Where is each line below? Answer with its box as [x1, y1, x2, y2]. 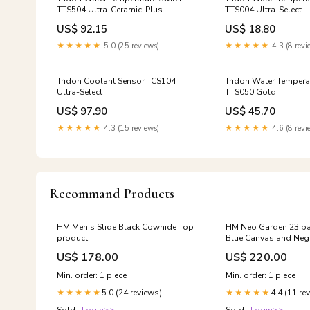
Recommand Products [50, 185, 174, 202]
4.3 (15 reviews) [102, 123, 159, 134]
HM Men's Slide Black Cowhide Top [57, 221, 194, 232]
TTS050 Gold [225, 86, 277, 98]
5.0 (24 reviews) [102, 287, 162, 298]
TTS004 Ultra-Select [225, 4, 302, 15]
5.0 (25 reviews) [102, 41, 159, 51]
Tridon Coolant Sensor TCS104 [57, 75, 176, 86]
